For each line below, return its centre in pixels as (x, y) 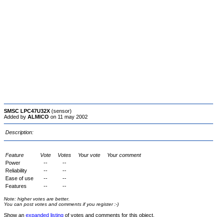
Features (16, 186)
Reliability (16, 170)
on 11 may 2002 (68, 117)
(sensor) (61, 111)
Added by (16, 117)
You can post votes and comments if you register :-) (61, 204)
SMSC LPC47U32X (27, 111)
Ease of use (19, 178)
